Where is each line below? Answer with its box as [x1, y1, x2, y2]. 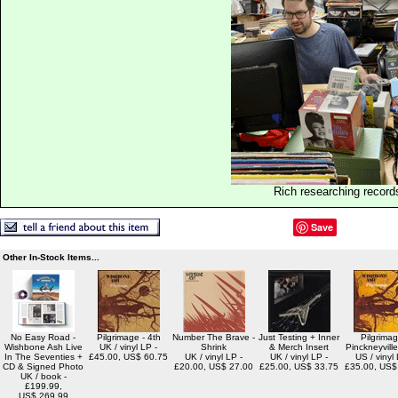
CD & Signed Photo [3, 362, 84, 371]
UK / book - [20, 371, 67, 381]
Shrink [201, 342, 227, 352]
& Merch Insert [269, 342, 329, 352]
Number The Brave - [172, 332, 255, 342]
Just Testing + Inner [259, 332, 339, 342]
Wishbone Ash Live [4, 342, 83, 352]
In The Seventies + [4, 352, 83, 362]
